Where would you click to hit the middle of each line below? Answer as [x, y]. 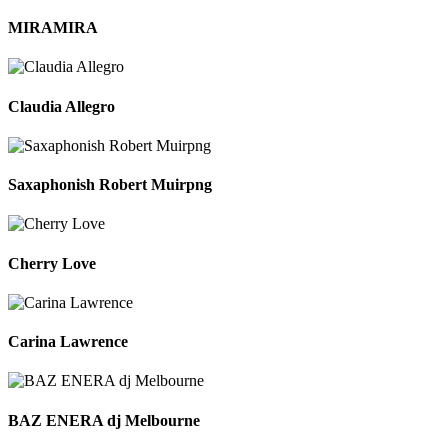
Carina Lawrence [68, 342]
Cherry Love [52, 263]
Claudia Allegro [61, 106]
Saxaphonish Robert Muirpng [110, 185]
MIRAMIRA [53, 27]
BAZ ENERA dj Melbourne [104, 420]
